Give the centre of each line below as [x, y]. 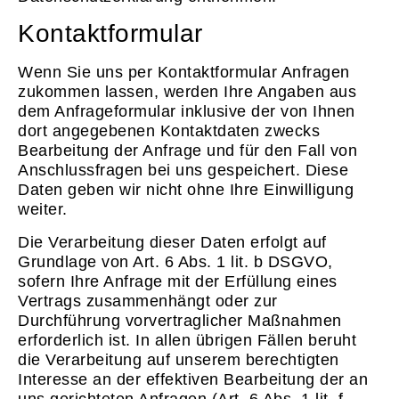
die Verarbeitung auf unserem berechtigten [179, 359]
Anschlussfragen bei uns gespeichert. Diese [183, 171]
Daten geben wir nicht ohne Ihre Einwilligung [186, 190]
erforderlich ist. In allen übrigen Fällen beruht [187, 340]
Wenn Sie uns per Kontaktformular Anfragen [184, 73]
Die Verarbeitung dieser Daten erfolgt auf [172, 242]
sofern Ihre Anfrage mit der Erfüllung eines [178, 281]
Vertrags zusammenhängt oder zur [148, 301]
